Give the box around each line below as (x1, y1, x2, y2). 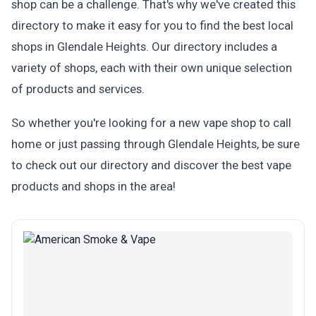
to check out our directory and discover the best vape (11, 158, 291, 172)
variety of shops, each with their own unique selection (11, 61, 292, 75)
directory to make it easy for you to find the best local (11, 18, 293, 32)
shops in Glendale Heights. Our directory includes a (11, 39, 277, 54)
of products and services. (11, 82, 145, 96)
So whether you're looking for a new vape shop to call (11, 116, 291, 130)
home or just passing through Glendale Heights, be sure (11, 137, 300, 151)
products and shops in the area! (11, 179, 176, 193)
